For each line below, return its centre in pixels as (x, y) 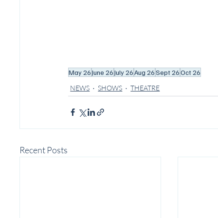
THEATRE (145, 88)
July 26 (124, 72)
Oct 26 (191, 72)
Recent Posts (44, 150)
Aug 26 (145, 72)
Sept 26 (168, 72)
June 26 (103, 72)
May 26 (80, 72)
